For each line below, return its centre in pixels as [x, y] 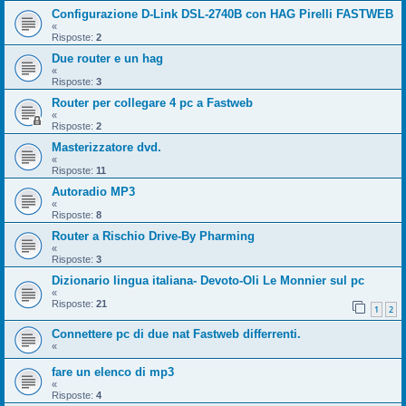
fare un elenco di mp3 [113, 372]
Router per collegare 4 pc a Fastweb [152, 103]
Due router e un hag [107, 58]
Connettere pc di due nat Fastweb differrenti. [176, 333]
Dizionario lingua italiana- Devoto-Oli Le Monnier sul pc [208, 280]
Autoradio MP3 [93, 192]
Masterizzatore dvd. [106, 147]
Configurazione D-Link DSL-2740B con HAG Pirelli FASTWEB [222, 14]
